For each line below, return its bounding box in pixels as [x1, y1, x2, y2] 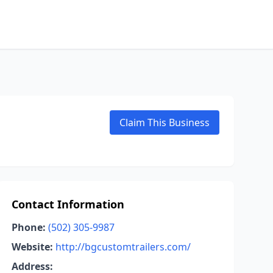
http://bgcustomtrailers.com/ [55, 240, 191, 253]
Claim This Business [119, 116, 210, 129]
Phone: [11, 221, 46, 234]
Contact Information [11, 197, 124, 211]
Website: [11, 240, 53, 253]
